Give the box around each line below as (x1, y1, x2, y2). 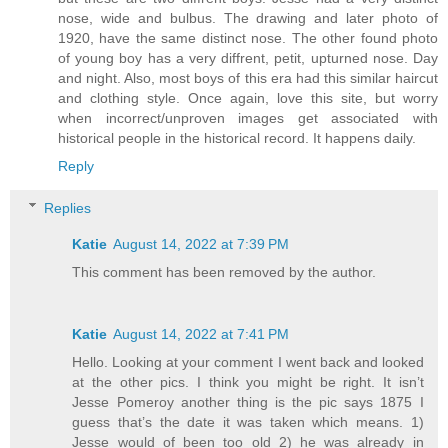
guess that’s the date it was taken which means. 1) (72, 413, 424, 430)
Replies (44, 199, 92, 216)
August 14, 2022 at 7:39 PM (113, 235, 290, 252)
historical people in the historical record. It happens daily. (58, 129, 416, 146)
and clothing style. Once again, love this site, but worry (58, 89, 438, 106)
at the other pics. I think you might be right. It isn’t (72, 373, 424, 390)
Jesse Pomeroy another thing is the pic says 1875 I (72, 393, 424, 410)
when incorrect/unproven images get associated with (58, 109, 438, 126)
